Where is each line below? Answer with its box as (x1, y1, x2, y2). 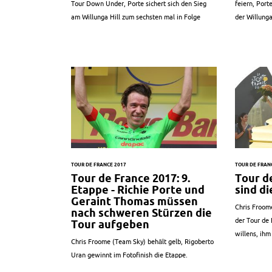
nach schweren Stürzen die (71, 206, 212, 219)
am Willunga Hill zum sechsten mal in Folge (71, 13, 200, 21)
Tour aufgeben (71, 218, 149, 230)
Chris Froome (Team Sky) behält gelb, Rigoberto (71, 237, 214, 245)
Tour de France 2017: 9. (71, 172, 190, 184)
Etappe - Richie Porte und (71, 183, 205, 195)
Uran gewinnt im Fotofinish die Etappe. (71, 251, 188, 259)
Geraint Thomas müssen (71, 195, 198, 207)
